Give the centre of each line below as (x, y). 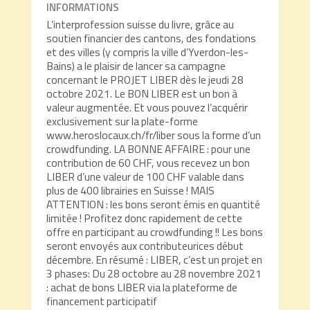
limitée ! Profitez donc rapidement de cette (145, 218)
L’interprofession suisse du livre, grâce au (140, 25)
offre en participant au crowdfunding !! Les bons (155, 232)
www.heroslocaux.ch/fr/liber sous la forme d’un (154, 135)
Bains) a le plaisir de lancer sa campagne (136, 66)
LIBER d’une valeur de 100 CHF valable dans (146, 177)
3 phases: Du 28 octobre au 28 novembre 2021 (154, 274)
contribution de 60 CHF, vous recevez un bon (148, 163)
